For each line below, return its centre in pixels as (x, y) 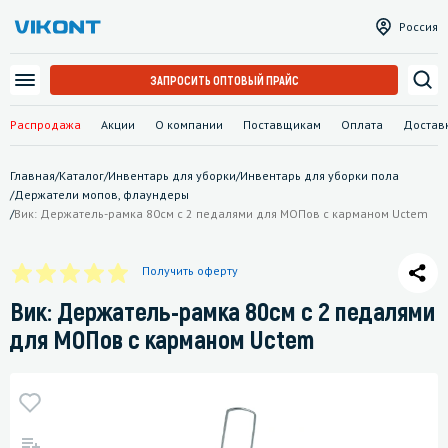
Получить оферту (190, 270)
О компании (189, 124)
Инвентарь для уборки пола (319, 175)
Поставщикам (282, 124)
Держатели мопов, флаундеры (101, 194)
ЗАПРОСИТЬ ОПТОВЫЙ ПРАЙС (224, 79)
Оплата (362, 124)
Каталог (81, 175)
